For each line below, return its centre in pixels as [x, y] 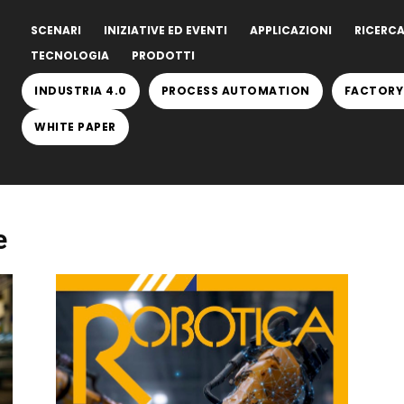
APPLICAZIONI [291, 30]
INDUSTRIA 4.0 [81, 91]
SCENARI [56, 30]
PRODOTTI [163, 55]
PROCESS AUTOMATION [235, 91]
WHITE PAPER [75, 127]
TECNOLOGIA [70, 55]
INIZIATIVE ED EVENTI [165, 30]
